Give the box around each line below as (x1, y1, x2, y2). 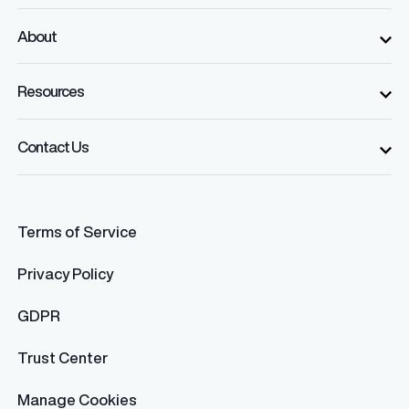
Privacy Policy (16, 265, 113, 281)
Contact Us (16, 138, 89, 154)
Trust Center (16, 349, 108, 365)
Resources (16, 83, 84, 100)
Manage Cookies (16, 391, 137, 407)
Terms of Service (16, 223, 137, 239)
